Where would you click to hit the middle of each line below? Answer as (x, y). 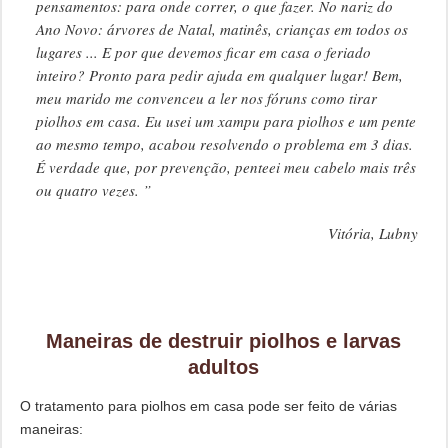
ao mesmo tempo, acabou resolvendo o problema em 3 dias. (224, 144)
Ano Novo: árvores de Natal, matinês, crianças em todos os (221, 29)
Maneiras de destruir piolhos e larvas (224, 341)
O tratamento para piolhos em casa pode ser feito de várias (208, 406)
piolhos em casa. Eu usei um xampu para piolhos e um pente (225, 121)
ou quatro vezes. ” (93, 190)
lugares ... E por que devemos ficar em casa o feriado (203, 52)
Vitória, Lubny (373, 233)
